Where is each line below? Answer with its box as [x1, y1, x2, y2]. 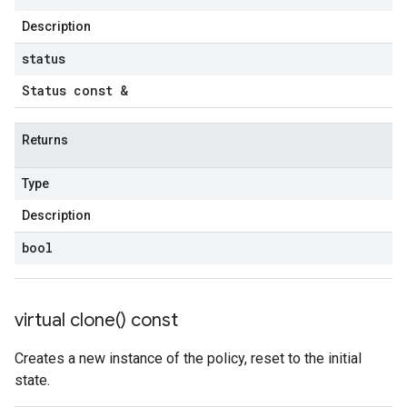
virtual [15, 309, 70, 332]
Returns [22, 133, 68, 147]
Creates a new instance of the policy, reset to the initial [15, 350, 362, 367]
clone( [70, 309, 121, 332]
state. [15, 372, 50, 389]
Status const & [22, 82, 128, 99]
